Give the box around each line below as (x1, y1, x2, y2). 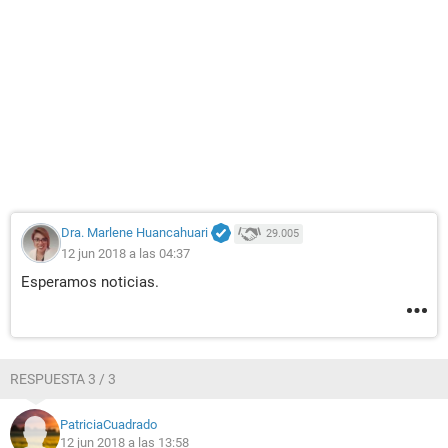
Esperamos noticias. (21, 273, 159, 291)
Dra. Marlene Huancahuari (61, 225, 208, 241)
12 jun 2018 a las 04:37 (61, 245, 190, 261)
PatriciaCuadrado (60, 417, 157, 432)
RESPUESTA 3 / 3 (10, 371, 116, 387)
